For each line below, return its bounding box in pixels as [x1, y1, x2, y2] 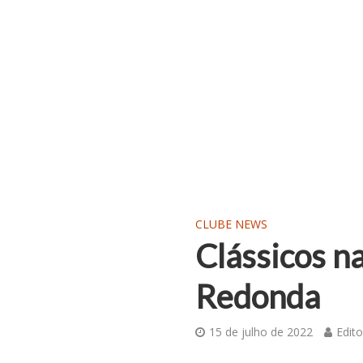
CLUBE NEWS [194, 216, 267, 232]
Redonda [194, 277, 320, 316]
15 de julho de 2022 [208, 324, 313, 340]
